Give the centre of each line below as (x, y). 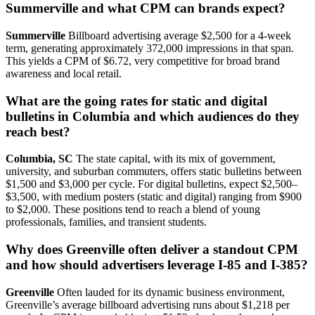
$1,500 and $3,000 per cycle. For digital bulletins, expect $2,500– (152, 184)
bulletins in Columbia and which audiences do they (153, 116)
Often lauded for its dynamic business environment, (169, 292)
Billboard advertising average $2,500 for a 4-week (178, 35)
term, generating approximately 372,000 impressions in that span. (150, 48)
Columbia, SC (39, 159)
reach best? (38, 131)
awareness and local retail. (64, 73)
